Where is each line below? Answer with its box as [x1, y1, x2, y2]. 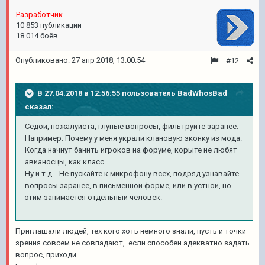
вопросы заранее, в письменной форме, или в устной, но [25, 181, 231, 190]
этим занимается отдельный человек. [25, 193, 166, 202]
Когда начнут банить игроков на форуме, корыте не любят [25, 146, 237, 154]
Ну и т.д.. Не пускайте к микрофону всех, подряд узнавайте [25, 169, 239, 178]
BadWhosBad [177, 88, 227, 98]
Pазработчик [16, 10, 63, 19]
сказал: [25, 102, 54, 111]
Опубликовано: [15, 56, 72, 64]
